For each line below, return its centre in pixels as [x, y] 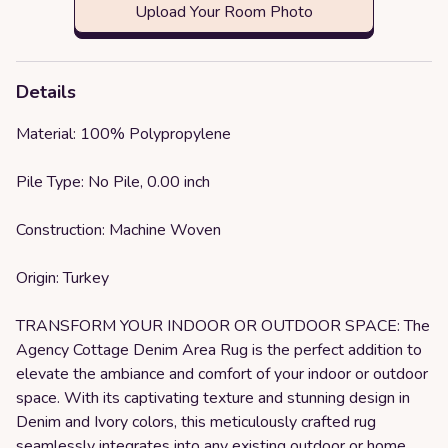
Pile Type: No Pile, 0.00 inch [113, 182]
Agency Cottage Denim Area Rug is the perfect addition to [219, 350]
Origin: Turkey [62, 278]
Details [46, 92]
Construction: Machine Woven [118, 230]
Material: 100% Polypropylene [123, 134]
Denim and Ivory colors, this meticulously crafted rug [196, 422]
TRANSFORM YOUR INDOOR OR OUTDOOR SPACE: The [223, 326]
